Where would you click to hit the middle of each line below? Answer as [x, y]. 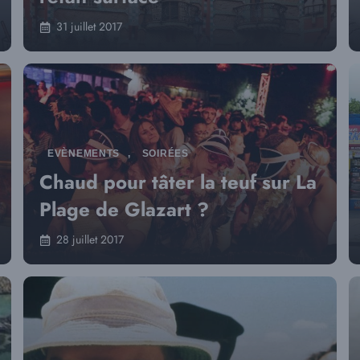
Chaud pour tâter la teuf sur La [178, 182]
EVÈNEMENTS [84, 153]
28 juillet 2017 [90, 239]
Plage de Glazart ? [124, 209]
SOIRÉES [165, 153]
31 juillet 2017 [89, 27]
